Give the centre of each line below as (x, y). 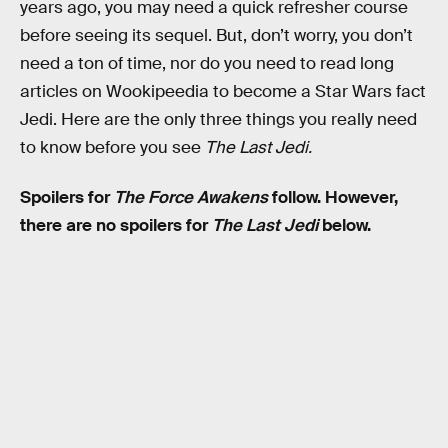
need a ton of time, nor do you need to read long (207, 63)
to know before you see (112, 147)
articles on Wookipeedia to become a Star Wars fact (223, 91)
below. (344, 225)
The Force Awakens (191, 197)
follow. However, (333, 197)
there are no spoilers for (116, 225)
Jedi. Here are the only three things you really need (218, 119)
